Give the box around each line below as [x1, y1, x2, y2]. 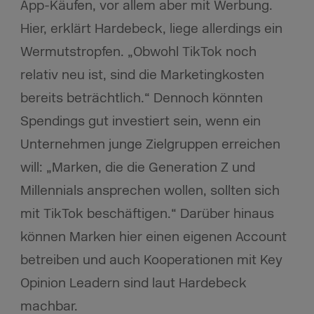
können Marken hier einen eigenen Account [20, 228, 287, 246]
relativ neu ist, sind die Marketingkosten [20, 67, 264, 84]
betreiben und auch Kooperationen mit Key [20, 252, 282, 269]
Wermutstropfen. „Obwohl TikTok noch [20, 43, 257, 61]
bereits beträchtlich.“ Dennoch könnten [20, 90, 263, 107]
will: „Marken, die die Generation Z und [20, 159, 255, 177]
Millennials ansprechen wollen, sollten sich [20, 182, 280, 200]
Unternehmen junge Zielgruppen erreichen [20, 136, 280, 153]
